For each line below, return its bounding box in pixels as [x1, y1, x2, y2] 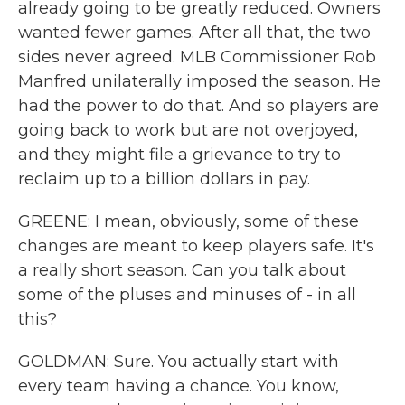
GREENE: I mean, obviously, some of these [18, 212, 359, 231]
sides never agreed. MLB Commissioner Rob [18, 47, 376, 67]
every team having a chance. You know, [18, 376, 339, 396]
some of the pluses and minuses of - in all [18, 285, 356, 305]
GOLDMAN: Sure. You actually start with [18, 352, 339, 372]
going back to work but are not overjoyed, [18, 120, 358, 140]
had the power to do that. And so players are [18, 96, 379, 116]
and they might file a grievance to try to [18, 145, 341, 165]
